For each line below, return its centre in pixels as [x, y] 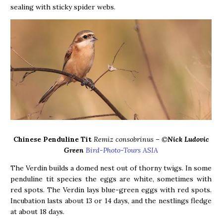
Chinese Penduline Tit [52, 139]
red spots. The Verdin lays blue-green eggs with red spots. [111, 190]
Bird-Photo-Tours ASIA [122, 150]
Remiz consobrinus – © [130, 139]
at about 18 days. [37, 211]
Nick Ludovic [188, 139]
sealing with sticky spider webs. [63, 7]
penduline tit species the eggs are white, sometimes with [111, 179]
